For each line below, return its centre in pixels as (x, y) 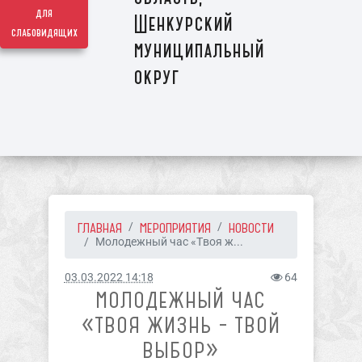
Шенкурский (183, 25)
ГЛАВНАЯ (99, 228)
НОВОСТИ (251, 228)
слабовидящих (44, 33)
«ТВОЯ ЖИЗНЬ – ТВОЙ (181, 325)
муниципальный (198, 51)
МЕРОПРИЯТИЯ (175, 228)
